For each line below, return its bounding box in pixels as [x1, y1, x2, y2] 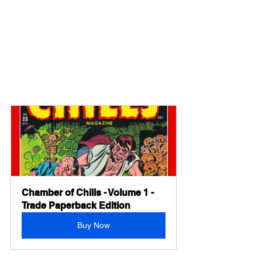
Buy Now [77, 220, 110, 230]
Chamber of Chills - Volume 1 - [22, 187, 156, 198]
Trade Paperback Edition [22, 199, 130, 211]
